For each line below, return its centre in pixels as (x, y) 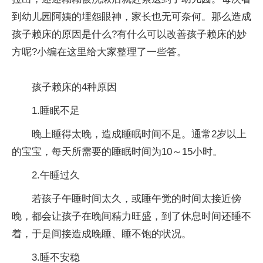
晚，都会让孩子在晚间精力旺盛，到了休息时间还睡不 (131, 216)
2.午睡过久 (56, 175)
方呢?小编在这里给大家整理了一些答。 (99, 52)
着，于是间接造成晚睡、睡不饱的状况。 (102, 234)
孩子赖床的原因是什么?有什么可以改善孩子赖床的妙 (129, 34)
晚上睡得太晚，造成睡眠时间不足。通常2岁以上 (139, 134)
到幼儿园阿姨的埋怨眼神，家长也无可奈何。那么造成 (131, 16)
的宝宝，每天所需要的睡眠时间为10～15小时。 (117, 151)
